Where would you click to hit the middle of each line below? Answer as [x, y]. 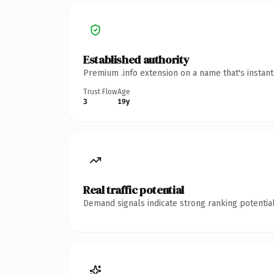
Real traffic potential [134, 190]
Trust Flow [100, 91]
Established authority [136, 59]
